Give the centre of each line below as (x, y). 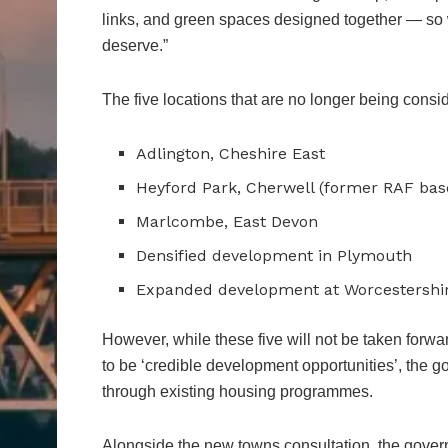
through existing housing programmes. (237, 392)
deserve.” (135, 46)
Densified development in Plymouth (274, 256)
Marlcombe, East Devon (227, 222)
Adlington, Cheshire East (231, 154)
